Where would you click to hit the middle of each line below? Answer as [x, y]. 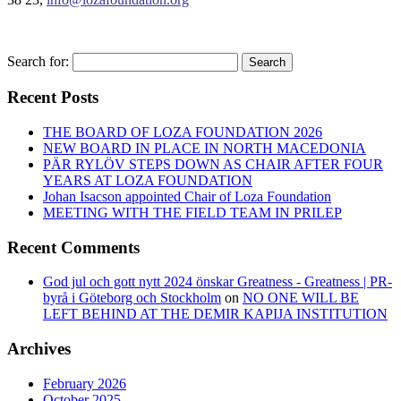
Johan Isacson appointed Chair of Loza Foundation [187, 196]
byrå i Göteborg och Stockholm [132, 298]
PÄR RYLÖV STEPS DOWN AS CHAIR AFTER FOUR [213, 164]
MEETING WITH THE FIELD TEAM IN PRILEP [192, 212]
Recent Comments [73, 247]
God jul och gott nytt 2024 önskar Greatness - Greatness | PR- [218, 282]
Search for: [38, 61]
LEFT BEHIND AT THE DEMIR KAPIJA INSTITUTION [215, 314]
